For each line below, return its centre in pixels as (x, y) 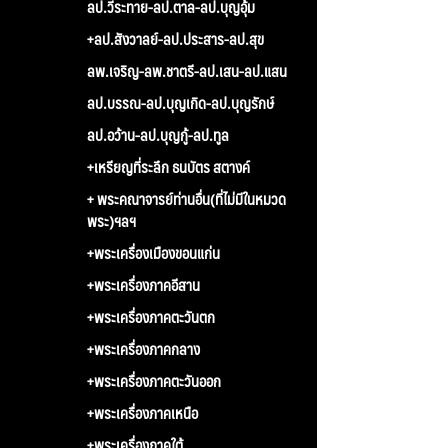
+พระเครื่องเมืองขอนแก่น (153, 252)
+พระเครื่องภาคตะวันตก (151, 316)
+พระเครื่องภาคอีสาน (143, 284)
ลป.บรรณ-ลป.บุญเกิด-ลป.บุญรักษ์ (180, 102)
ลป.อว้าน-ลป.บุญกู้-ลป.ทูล (158, 134)
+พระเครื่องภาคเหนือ (142, 412)
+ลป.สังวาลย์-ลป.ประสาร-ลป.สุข (175, 38)
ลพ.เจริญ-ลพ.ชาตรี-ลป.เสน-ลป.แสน (187, 70)
